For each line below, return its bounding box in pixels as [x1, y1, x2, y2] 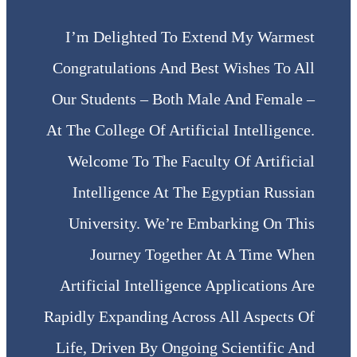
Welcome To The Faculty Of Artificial [68, 151, 315, 170]
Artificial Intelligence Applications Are [60, 276, 315, 294]
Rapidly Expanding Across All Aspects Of [44, 307, 315, 325]
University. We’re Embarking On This [69, 214, 315, 232]
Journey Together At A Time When [90, 245, 315, 263]
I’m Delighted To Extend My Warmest [65, 27, 315, 45]
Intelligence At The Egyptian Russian [73, 182, 315, 201]
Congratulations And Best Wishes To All [53, 58, 315, 76]
